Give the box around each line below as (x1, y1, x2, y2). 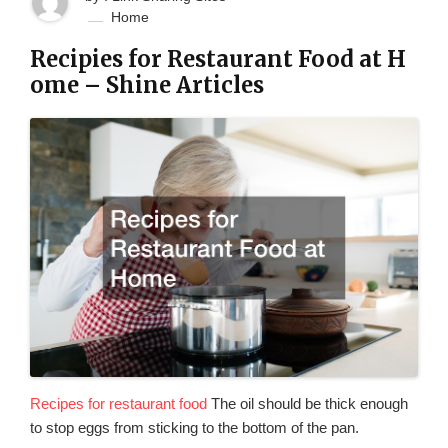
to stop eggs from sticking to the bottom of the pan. (30, 418, 359, 436)
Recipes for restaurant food (30, 394, 207, 412)
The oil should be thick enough (207, 394, 408, 412)
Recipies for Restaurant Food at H (30, 45, 406, 73)
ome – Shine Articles (30, 71, 264, 99)
